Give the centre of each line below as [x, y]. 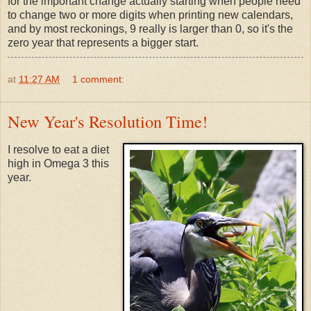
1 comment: [99, 79]
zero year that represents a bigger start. [103, 42]
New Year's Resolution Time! [108, 121]
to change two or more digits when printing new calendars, [150, 15]
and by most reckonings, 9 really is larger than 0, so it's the [150, 28]
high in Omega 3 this [58, 164]
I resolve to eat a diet [58, 150]
